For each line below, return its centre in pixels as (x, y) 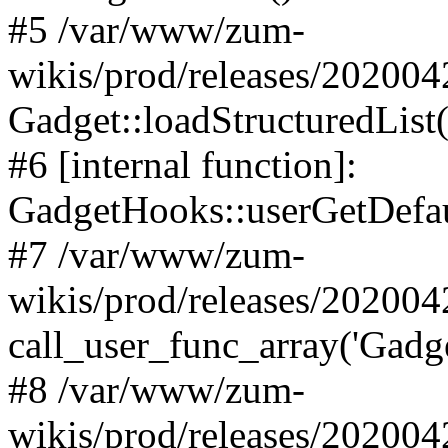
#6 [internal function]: (182, 164)
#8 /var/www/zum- (156, 389)
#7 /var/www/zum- (156, 254)
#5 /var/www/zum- (156, 29)
